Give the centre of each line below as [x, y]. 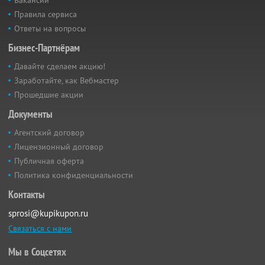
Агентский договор [49, 132]
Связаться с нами [40, 228]
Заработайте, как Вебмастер [67, 80]
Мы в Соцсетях [37, 251]
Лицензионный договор [59, 146]
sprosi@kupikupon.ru [48, 213]
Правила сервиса [46, 14]
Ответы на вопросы [50, 28]
